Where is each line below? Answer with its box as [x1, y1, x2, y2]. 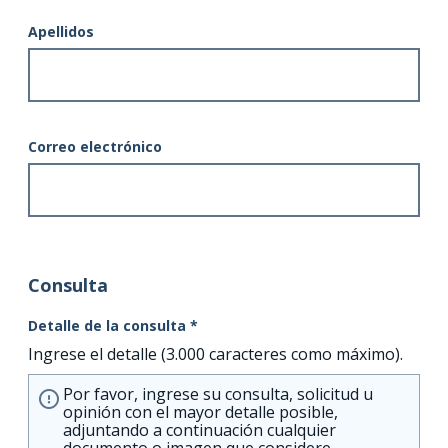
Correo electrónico [28, 136, 162, 156]
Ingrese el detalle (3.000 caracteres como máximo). [28, 342, 403, 365]
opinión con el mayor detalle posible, [63, 400, 338, 423]
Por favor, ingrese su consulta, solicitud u [63, 382, 373, 405]
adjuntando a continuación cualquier [63, 418, 336, 441]
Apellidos [28, 21, 94, 41]
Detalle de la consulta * [28, 315, 198, 335]
